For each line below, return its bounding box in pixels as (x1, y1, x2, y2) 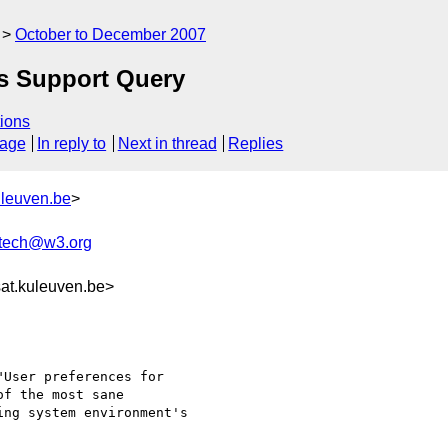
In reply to (37, 135, 107, 153)
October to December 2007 (15, 26, 206, 43)
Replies (228, 135, 284, 153)
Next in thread (117, 135, 217, 153)
